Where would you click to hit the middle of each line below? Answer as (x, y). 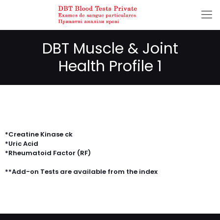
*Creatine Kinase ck (39, 134)
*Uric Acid (22, 144)
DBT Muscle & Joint (110, 49)
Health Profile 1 (110, 66)
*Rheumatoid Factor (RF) (48, 153)
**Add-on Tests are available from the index (81, 172)
